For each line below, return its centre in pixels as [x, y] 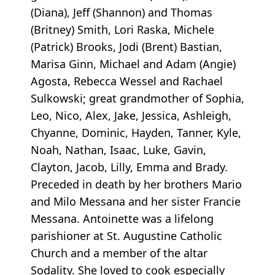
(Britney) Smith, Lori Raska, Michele [122, 29]
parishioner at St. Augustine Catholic [126, 235]
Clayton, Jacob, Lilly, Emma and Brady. [129, 167]
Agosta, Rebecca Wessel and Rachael [127, 81]
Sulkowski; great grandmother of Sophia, [137, 98]
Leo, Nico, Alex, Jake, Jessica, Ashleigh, [131, 115]
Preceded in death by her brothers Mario [136, 184]
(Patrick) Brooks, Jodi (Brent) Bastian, [126, 46]
